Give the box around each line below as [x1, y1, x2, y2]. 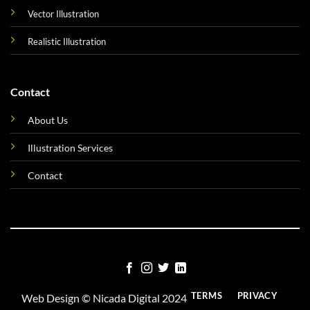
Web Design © [21, 291, 93, 305]
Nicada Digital [93, 291, 161, 305]
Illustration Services [27, 141, 113, 154]
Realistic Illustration [27, 36, 106, 48]
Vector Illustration [27, 8, 99, 20]
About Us [27, 113, 68, 126]
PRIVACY [237, 290, 278, 302]
